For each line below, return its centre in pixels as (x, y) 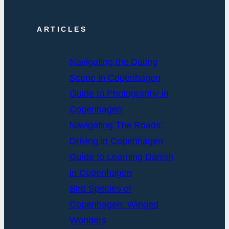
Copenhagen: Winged (114, 204)
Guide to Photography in (119, 93)
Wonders (88, 220)
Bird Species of (100, 188)
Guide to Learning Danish (122, 157)
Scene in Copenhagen (115, 77)
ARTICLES (62, 29)
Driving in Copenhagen (116, 141)
